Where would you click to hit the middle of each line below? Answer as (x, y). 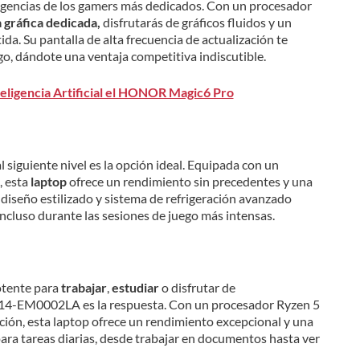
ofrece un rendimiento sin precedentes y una (189, 181)
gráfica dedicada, (52, 22)
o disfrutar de (197, 287)
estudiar (135, 287)
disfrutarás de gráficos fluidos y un (196, 22)
